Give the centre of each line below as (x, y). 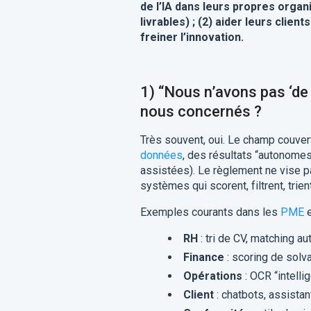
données (161, 155)
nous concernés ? (201, 111)
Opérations (212, 276)
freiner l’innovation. (192, 37)
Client (198, 295)
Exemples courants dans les (210, 212)
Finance (203, 257)
